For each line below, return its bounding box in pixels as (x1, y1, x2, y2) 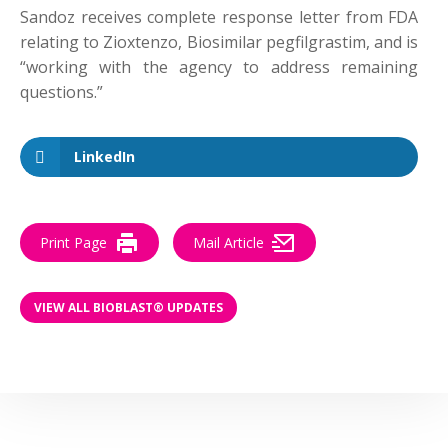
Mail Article (193, 233, 264, 253)
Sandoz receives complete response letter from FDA (20, 6, 419, 29)
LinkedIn (74, 147, 135, 167)
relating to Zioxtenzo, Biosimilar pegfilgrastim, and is (20, 31, 419, 54)
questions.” (20, 81, 103, 104)
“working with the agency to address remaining (20, 56, 419, 79)
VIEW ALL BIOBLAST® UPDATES (34, 298, 223, 316)
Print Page (40, 233, 107, 253)
